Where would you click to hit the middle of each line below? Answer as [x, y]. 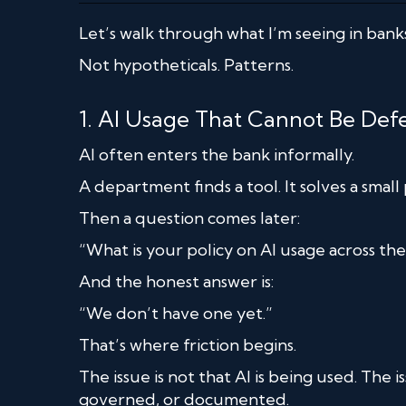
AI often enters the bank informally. [217, 154]
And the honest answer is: [176, 281]
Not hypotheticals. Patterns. [186, 64]
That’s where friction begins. [188, 344]
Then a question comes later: [189, 217]
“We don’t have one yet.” [176, 313]
